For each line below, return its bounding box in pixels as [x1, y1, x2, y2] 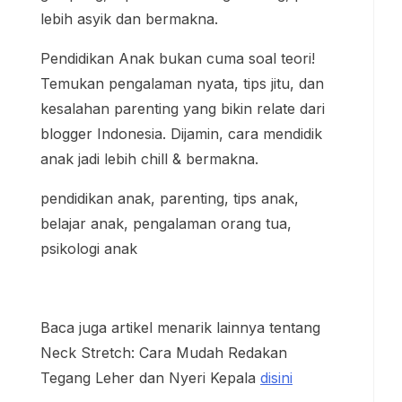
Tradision [236, 363, 299, 381]
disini [260, 201, 293, 220]
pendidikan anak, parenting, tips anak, [40, 22, 299, 40]
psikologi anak [40, 72, 137, 91]
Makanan [236, 340, 301, 359]
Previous [77, 330, 137, 349]
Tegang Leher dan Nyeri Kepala [40, 201, 260, 220]
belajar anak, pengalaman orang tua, [40, 47, 292, 66]
